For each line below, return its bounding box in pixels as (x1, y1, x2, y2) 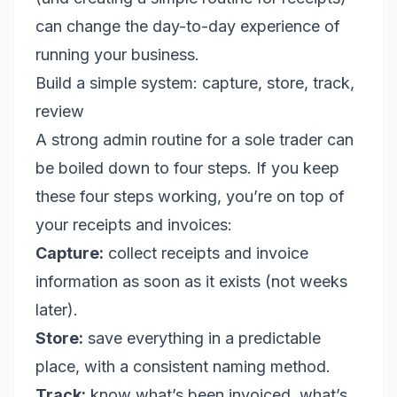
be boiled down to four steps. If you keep (35, 159, 339, 177)
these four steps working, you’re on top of (35, 187, 345, 206)
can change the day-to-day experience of (35, 17, 340, 35)
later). (35, 300, 78, 319)
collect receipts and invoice (104, 244, 308, 262)
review (35, 102, 84, 121)
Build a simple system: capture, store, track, (35, 74, 354, 92)
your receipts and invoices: (35, 215, 232, 234)
